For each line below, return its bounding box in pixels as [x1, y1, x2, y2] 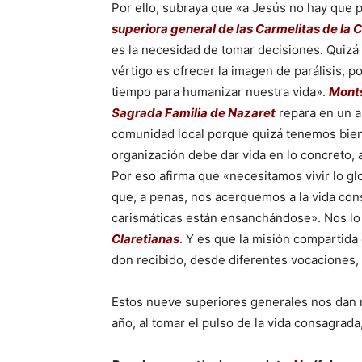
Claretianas [112, 231, 179, 246]
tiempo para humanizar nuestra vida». [112, 84, 329, 99]
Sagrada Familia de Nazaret [112, 105, 276, 120]
